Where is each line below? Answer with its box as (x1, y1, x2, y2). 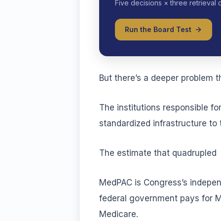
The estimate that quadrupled (99, 148, 217, 158)
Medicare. (99, 209, 138, 219)
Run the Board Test (125, 25, 191, 34)
